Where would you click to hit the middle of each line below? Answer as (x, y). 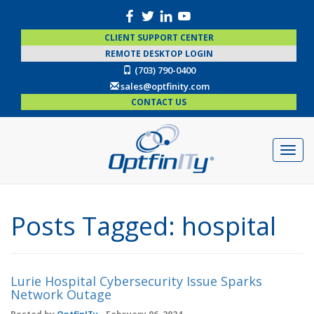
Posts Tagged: (93, 226)
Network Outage (61, 294)
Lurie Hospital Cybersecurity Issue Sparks (136, 281)
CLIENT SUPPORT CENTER (159, 37)
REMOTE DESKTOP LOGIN (159, 54)
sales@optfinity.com (165, 86)
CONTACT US (159, 102)
